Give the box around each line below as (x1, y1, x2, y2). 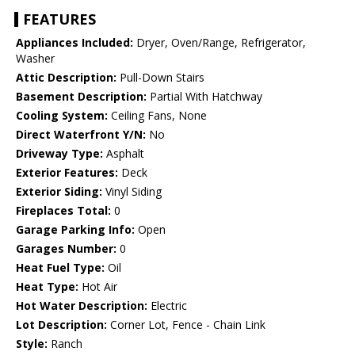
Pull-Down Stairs (116, 70, 204, 86)
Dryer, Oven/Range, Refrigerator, (133, 35, 306, 51)
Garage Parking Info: (16, 222, 135, 238)
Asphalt (103, 146, 144, 162)
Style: (16, 336, 48, 352)
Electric (147, 298, 187, 314)
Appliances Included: (16, 35, 133, 51)
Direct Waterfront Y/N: (16, 127, 146, 143)
